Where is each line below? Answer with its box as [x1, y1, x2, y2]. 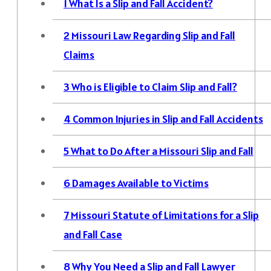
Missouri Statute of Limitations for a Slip [69, 207, 259, 222]
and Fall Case [64, 227, 122, 241]
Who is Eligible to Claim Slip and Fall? [70, 79, 237, 94]
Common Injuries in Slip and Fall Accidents [71, 111, 263, 126]
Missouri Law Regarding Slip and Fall [70, 28, 235, 42]
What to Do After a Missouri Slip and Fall [69, 143, 253, 158]
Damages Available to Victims [70, 175, 209, 190]
